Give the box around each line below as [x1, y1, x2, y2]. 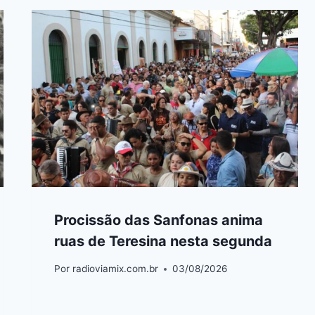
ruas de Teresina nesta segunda [54, 233, 273, 250]
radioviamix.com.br [72, 263, 158, 275]
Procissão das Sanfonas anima [54, 212, 264, 229]
